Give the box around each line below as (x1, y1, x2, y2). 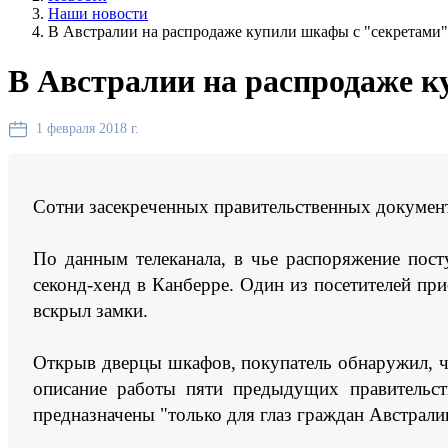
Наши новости (48, 5, 148, 23)
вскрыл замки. (33, 299, 148, 321)
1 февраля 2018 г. (36, 121, 139, 137)
